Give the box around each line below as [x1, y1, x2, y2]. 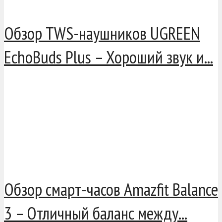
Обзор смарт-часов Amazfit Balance [4, 178, 218, 201]
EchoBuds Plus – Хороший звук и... [4, 46, 213, 69]
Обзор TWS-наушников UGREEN [4, 22, 200, 45]
